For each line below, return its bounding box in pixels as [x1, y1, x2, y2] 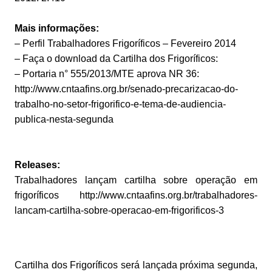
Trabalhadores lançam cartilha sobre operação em [14, 174, 258, 185]
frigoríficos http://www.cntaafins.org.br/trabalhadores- [14, 189, 258, 200]
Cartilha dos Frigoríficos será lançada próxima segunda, [14, 259, 258, 270]
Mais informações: [14, 22, 99, 33]
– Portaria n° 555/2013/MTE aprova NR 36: [14, 68, 199, 79]
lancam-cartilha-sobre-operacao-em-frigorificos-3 [14, 205, 224, 216]
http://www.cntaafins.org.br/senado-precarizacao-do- [14, 83, 238, 94]
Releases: [14, 159, 60, 170]
